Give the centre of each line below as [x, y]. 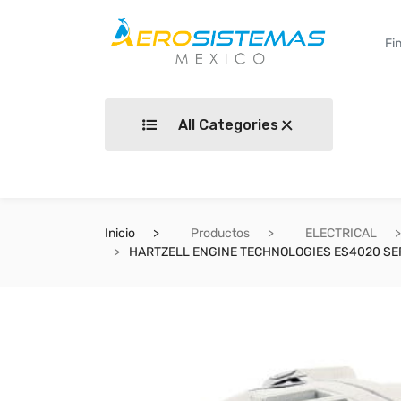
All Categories [226, 125]
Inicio [120, 233]
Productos [220, 233]
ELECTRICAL [341, 233]
